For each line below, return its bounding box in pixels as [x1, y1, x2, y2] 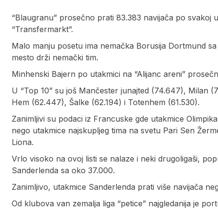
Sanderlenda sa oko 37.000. [12, 165, 115, 176]
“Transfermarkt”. [12, 24, 73, 35]
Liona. [12, 137, 34, 147]
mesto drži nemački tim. [12, 53, 98, 63]
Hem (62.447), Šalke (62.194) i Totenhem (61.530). [12, 97, 200, 108]
